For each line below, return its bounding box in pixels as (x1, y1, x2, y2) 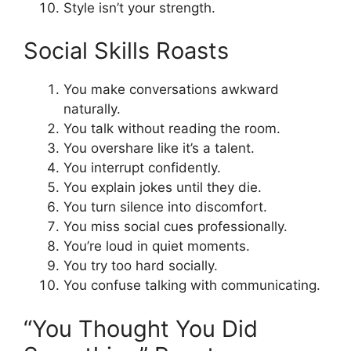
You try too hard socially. (63, 258, 218, 274)
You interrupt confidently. (63, 160, 221, 176)
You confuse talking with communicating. (63, 277, 320, 294)
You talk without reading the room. (63, 121, 280, 137)
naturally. (63, 101, 121, 118)
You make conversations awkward (63, 81, 279, 98)
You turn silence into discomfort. (63, 199, 267, 215)
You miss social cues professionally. (63, 219, 288, 235)
